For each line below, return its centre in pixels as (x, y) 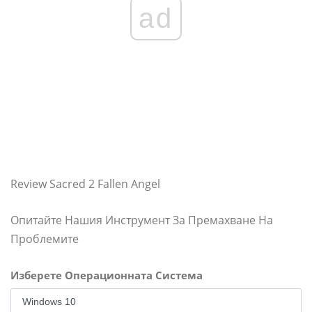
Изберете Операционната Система (107, 275)
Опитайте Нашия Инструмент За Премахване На (142, 220)
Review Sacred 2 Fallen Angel (85, 184)
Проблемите (45, 239)
